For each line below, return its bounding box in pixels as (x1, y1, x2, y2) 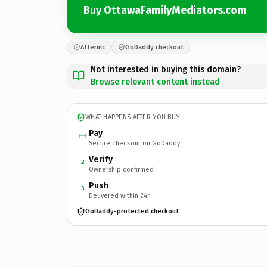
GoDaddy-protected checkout (85, 207, 179, 215)
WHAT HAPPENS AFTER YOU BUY (85, 113, 180, 121)
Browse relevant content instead (91, 76, 220, 87)
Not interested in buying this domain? (91, 64, 241, 74)
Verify (89, 154, 113, 164)
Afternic (80, 43, 105, 51)
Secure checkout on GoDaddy (89, 139, 180, 147)
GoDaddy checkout (125, 43, 184, 51)
